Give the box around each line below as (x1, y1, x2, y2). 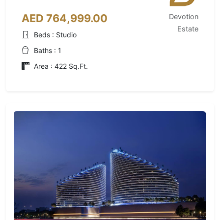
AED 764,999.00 (22, 12, 108, 25)
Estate (177, 25, 198, 33)
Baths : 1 (34, 46, 61, 55)
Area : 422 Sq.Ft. (34, 62, 88, 70)
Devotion (169, 12, 198, 21)
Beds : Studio (34, 30, 77, 39)
